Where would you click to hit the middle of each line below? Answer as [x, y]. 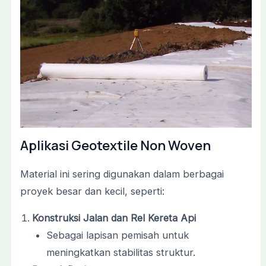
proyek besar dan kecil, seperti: [92, 191]
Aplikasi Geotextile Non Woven [115, 145]
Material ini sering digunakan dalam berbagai [122, 174]
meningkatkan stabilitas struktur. [121, 253]
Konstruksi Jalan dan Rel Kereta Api [114, 218]
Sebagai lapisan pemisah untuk [118, 235]
